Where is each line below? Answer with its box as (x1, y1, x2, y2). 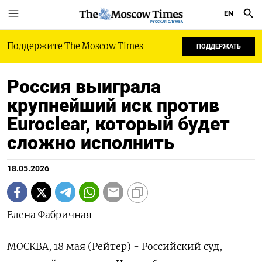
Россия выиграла (7, 75, 161, 98)
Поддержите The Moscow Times (7, 41, 143, 51)
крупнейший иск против (7, 94, 219, 116)
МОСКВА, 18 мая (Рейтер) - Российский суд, (7, 240, 222, 252)
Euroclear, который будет (7, 113, 230, 135)
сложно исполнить (7, 132, 174, 154)
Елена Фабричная (7, 209, 92, 220)
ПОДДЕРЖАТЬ (196, 43, 241, 50)
